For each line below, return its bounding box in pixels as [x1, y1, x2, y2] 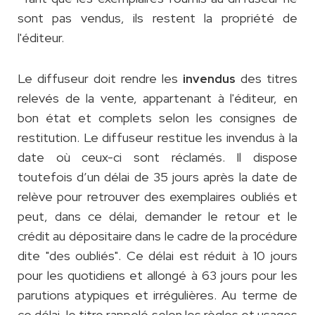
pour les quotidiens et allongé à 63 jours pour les [18, 267, 297, 284]
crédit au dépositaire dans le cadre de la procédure [18, 228, 297, 245]
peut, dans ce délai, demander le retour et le [18, 208, 297, 225]
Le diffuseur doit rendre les [18, 70, 183, 87]
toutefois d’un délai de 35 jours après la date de [18, 169, 297, 186]
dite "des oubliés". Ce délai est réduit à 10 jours [18, 247, 297, 264]
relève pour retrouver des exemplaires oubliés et [18, 188, 297, 205]
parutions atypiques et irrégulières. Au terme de [18, 287, 297, 304]
